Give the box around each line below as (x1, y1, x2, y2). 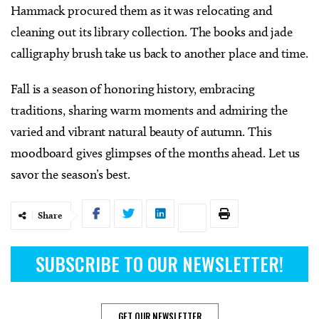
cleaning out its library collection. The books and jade (11, 23, 293, 40)
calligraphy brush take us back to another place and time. (11, 45, 308, 61)
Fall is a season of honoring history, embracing (11, 80, 255, 97)
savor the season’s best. (11, 166, 130, 182)
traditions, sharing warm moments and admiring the (11, 102, 288, 118)
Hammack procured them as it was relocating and (11, 2, 273, 19)
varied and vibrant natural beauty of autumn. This (11, 123, 272, 140)
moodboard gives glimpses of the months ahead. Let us (11, 145, 300, 161)
